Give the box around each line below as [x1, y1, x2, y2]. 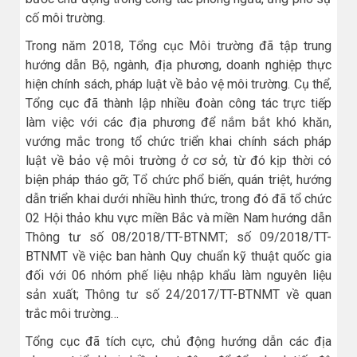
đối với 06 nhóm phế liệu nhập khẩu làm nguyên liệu [25, 267, 331, 283]
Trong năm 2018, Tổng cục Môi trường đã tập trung [25, 37, 331, 53]
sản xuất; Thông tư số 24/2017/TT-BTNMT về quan [25, 286, 331, 302]
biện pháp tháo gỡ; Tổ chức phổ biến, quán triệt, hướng [25, 171, 331, 187]
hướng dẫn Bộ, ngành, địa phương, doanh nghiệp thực [25, 57, 331, 73]
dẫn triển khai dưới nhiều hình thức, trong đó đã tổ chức [25, 190, 331, 206]
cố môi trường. [25, 10, 105, 25]
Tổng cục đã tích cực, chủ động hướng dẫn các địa [25, 334, 331, 350]
